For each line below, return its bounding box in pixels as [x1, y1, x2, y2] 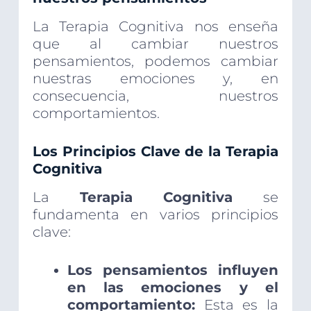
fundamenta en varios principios [32, 206, 279, 224]
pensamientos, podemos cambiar [32, 53, 279, 70]
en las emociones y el [67, 279, 279, 296]
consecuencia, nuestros [32, 87, 279, 105]
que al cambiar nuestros [32, 35, 279, 53]
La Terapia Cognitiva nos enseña [32, 18, 279, 35]
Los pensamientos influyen [67, 262, 279, 279]
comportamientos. [32, 105, 160, 122]
